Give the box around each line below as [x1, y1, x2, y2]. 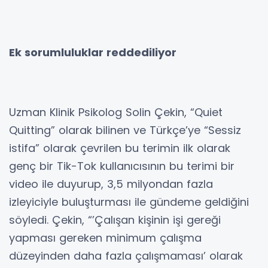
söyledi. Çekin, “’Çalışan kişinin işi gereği [9, 212, 221, 227]
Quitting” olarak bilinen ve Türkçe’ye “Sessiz [9, 122, 241, 138]
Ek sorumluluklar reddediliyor [9, 44, 176, 60]
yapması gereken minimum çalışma [9, 230, 202, 245]
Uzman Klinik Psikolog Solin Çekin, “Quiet [9, 104, 223, 120]
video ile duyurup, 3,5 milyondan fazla [9, 176, 213, 191]
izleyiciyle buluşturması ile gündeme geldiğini [9, 194, 249, 209]
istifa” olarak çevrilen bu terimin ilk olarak [9, 140, 230, 156]
